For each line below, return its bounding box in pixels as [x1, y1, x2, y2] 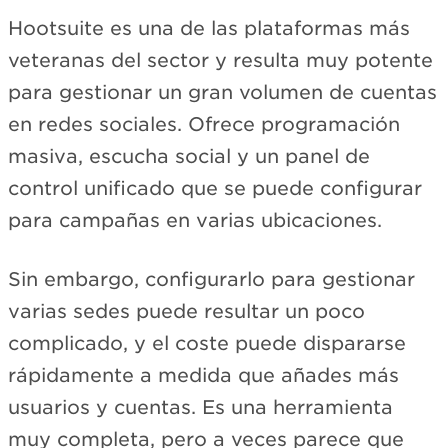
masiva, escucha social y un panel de [8, 145, 370, 169]
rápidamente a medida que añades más [8, 363, 399, 387]
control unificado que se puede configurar [8, 177, 422, 201]
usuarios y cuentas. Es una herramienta [8, 395, 393, 419]
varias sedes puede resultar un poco [8, 299, 365, 323]
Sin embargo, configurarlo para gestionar [8, 267, 415, 291]
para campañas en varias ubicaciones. [8, 209, 382, 233]
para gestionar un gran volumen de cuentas [8, 81, 437, 105]
